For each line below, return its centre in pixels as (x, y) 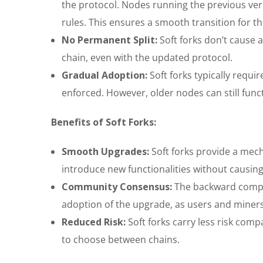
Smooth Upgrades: (105, 152)
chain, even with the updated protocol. (147, 58)
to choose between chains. (121, 240)
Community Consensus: (117, 187)
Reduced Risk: (94, 222)
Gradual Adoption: (104, 75)
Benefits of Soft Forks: (104, 122)
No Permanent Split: (109, 40)
